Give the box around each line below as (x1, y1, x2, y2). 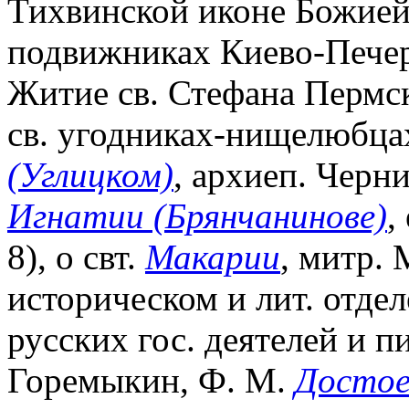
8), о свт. (7, 236, 145, 277)
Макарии (145, 236, 280, 277)
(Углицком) (7, 154, 173, 194)
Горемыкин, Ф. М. (7, 360, 295, 400)
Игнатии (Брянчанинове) (7, 195, 387, 236)
